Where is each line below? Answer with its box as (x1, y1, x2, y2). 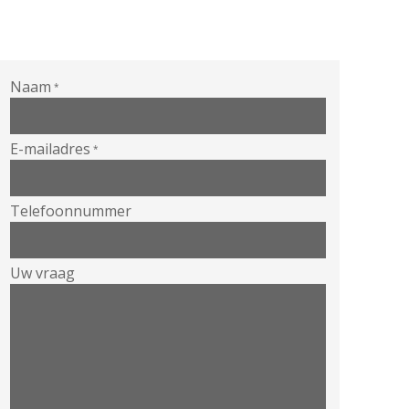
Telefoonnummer (10, 201, 131, 221)
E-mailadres (10, 139, 90, 159)
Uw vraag (10, 263, 75, 283)
